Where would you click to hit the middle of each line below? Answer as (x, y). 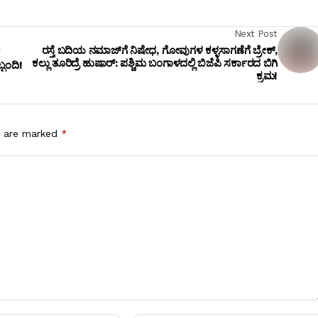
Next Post (256, 34)
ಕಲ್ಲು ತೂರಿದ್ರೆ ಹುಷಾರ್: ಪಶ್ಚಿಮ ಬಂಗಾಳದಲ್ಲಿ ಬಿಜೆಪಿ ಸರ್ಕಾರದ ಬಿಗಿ (154, 64)
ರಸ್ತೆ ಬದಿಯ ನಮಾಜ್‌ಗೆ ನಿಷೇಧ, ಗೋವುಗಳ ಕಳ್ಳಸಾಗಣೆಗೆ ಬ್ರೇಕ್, (159, 51)
